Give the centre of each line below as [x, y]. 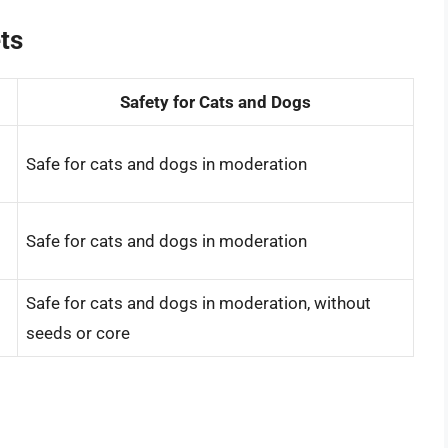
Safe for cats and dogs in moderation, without [198, 302]
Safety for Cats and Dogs [215, 101]
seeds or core [78, 332]
